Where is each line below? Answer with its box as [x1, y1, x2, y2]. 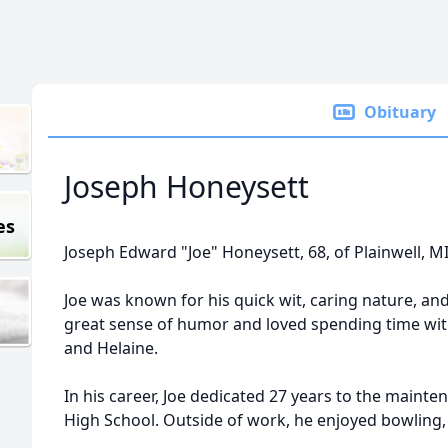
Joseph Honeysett [64, 166, 309, 207]
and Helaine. [64, 337, 158, 359]
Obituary [364, 101, 436, 123]
